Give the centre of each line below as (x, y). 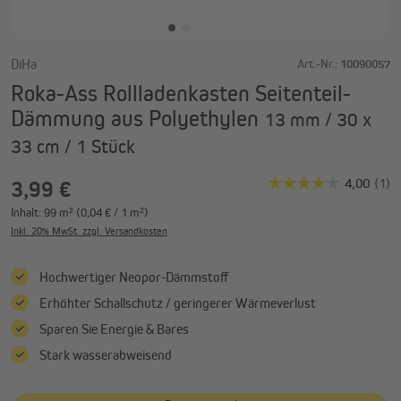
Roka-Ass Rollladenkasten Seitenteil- (181, 93)
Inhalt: (27, 212)
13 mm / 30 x (318, 119)
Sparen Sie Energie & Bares (114, 328)
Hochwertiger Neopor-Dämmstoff (134, 277)
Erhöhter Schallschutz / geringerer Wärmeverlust (178, 303)
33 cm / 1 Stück (73, 146)
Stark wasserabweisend (106, 354)
